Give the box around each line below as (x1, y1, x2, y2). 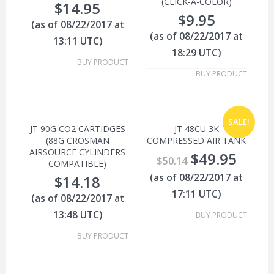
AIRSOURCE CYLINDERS (29, 146, 126, 158)
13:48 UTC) (53, 208, 102, 222)
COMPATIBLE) (48, 158, 107, 170)
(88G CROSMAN (45, 135, 109, 147)
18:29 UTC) (172, 46, 221, 60)
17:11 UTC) (172, 187, 221, 201)
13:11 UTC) (53, 34, 102, 48)
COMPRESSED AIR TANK (147, 135, 246, 147)
